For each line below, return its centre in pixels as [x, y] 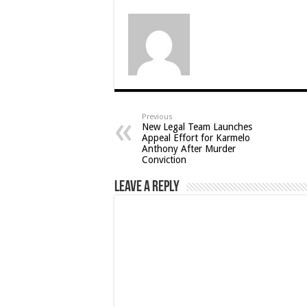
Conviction [164, 159]
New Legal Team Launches [197, 126]
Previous [157, 116]
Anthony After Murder [189, 148]
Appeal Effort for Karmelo [196, 137]
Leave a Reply [147, 187]
